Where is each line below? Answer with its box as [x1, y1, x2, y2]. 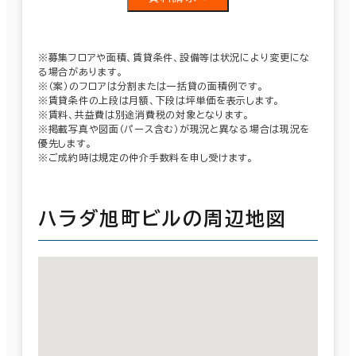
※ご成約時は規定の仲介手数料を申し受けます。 [38, 152, 253, 162]
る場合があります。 [38, 66, 123, 76]
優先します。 [38, 137, 92, 148]
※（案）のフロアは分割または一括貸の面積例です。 [38, 80, 264, 91]
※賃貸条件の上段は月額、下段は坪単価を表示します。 [38, 95, 280, 105]
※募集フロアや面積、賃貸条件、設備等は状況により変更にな [38, 52, 311, 62]
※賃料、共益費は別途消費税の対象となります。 [38, 109, 250, 119]
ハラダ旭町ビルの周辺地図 [38, 208, 288, 228]
